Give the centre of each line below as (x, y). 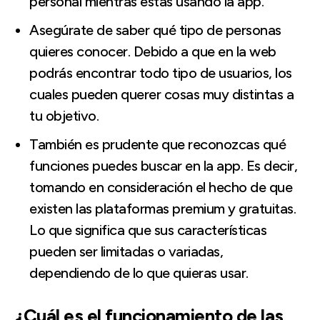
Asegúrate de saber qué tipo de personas (155, 30)
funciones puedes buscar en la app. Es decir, (163, 165)
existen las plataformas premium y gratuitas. (162, 208)
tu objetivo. (64, 115)
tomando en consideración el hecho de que (161, 187)
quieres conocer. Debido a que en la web (153, 51)
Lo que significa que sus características (148, 230)
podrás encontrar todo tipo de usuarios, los (161, 72)
